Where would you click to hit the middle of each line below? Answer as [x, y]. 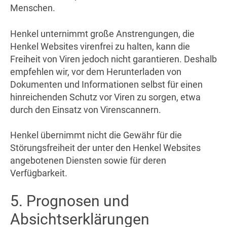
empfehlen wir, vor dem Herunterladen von [96, 71]
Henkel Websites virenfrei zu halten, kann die [100, 46]
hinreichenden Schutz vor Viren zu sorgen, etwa [105, 97]
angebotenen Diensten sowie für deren [88, 160]
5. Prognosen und [70, 201]
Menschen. [33, 8]
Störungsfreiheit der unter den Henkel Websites [105, 147]
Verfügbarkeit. [39, 173]
